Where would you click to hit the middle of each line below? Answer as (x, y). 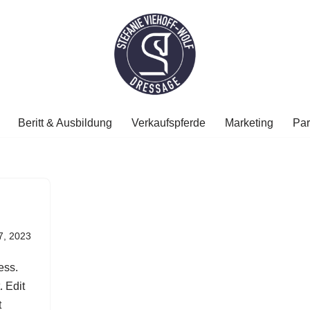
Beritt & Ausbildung (65, 123)
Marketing (249, 123)
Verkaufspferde (168, 123)
